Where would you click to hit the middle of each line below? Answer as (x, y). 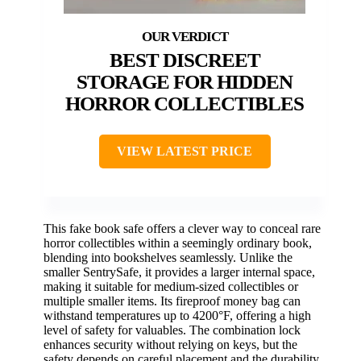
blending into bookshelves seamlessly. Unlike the (168, 257)
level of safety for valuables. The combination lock (172, 330)
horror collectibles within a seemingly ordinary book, (178, 243)
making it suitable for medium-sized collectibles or (171, 286)
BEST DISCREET (185, 60)
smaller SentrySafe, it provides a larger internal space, (179, 272)
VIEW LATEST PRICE (185, 151)
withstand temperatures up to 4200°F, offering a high (177, 315)
